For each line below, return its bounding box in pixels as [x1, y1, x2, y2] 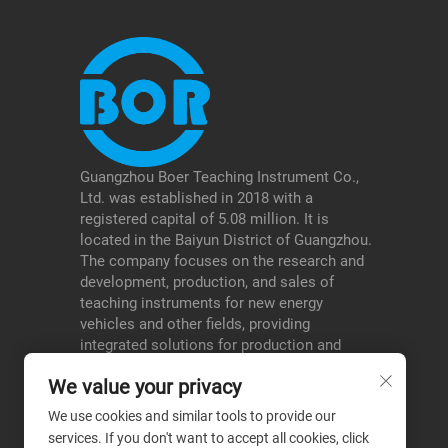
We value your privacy [48, 375, 241, 399]
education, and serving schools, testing [80, 357, 340, 376]
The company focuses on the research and [80, 252, 364, 271]
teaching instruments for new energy [80, 294, 323, 313]
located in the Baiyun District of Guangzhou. [80, 231, 372, 250]
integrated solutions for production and [80, 336, 341, 355]
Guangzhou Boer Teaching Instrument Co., [80, 168, 359, 187]
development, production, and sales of [80, 273, 334, 292]
